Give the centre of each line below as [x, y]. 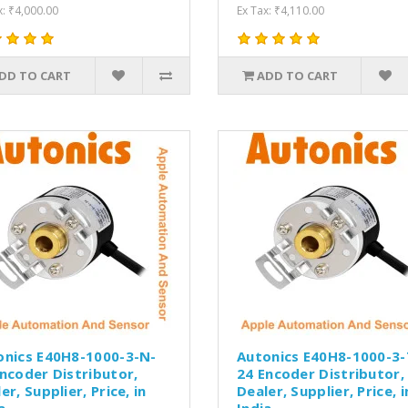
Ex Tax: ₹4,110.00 [280, 10]
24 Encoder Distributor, [321, 373]
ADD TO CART [297, 75]
